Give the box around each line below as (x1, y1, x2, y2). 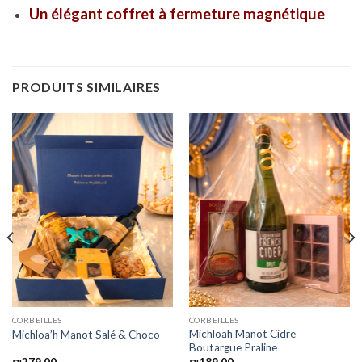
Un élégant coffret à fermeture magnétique (28, 4, 328, 23)
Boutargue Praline (188, 340, 277, 354)
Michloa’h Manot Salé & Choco (11, 327, 160, 341)
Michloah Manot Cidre (188, 326, 296, 340)
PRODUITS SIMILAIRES (12, 79, 162, 95)
